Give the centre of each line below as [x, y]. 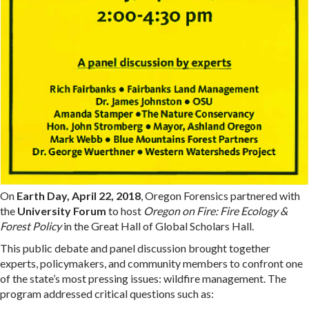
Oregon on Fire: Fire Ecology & [216, 211]
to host [125, 211]
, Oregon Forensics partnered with [220, 196]
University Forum [62, 211]
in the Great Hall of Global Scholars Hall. [158, 226]
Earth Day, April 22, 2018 [79, 196]
